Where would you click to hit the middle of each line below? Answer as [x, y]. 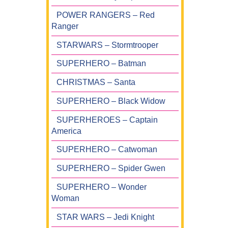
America [66, 131]
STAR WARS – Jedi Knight [105, 217]
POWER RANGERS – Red [106, 15]
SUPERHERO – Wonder [102, 187]
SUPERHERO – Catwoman [107, 150]
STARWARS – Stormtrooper [107, 45]
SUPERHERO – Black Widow [111, 101]
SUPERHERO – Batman [101, 64]
